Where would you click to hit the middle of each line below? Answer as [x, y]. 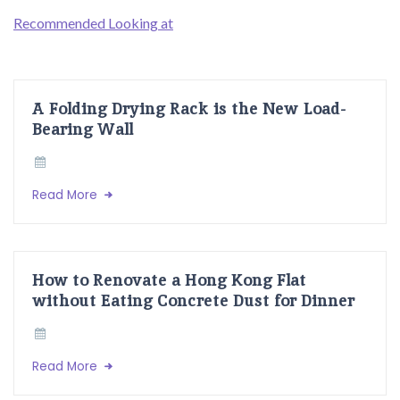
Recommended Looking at [93, 23]
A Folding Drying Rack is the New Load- [189, 108]
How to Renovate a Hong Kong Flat [169, 280]
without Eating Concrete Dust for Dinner [193, 300]
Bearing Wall [83, 129]
